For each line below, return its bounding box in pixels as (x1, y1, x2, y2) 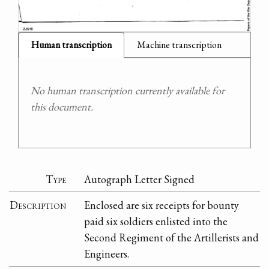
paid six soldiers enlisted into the (84, 214, 228, 228)
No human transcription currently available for (31, 83, 225, 98)
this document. (31, 100, 93, 114)
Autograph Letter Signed (84, 172, 195, 186)
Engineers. (84, 246, 130, 261)
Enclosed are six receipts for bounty (84, 198, 240, 212)
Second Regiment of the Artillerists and (84, 230, 259, 244)
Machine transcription (137, 38, 222, 52)
